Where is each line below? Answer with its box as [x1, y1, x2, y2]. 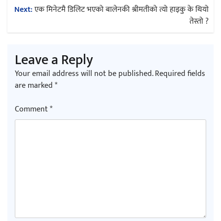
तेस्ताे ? [189, 14, 209, 28]
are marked [15, 78, 55, 92]
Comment [15, 102, 50, 116]
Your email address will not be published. [15, 67, 153, 80]
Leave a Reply [15, 48, 93, 72]
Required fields [155, 67, 205, 80]
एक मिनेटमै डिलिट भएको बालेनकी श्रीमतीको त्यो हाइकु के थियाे [35, 2, 209, 16]
